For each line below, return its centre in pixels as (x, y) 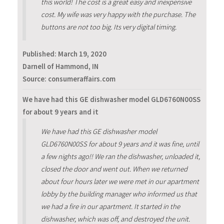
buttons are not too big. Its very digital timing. (108, 27)
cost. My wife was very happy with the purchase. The (118, 14)
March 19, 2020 (82, 54)
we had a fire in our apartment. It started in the (110, 207)
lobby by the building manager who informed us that (119, 194)
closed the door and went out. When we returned (114, 169)
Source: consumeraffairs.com (69, 79)
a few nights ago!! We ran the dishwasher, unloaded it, (120, 157)
